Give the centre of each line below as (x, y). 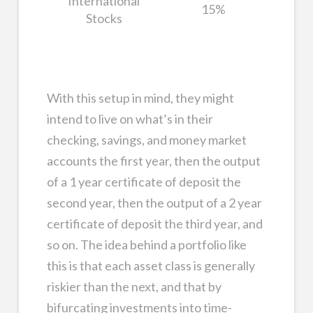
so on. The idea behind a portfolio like (146, 245)
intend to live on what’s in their (130, 119)
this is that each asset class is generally (151, 266)
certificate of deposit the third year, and (154, 224)
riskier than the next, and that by (134, 287)
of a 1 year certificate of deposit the (144, 182)
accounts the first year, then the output (153, 161)
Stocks (104, 18)
